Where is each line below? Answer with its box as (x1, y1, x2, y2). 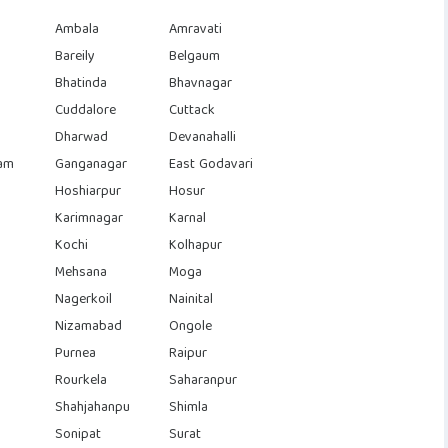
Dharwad (54, 125, 108, 150)
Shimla (169, 395, 209, 420)
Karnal (169, 206, 207, 231)
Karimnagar (54, 206, 123, 231)
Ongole (169, 314, 213, 339)
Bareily (54, 44, 95, 69)
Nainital (169, 287, 214, 312)
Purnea (54, 341, 96, 366)
